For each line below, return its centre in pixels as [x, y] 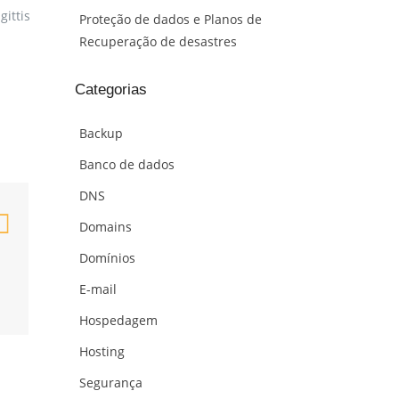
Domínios [107, 258]
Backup [101, 134]
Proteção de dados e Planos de [170, 19]
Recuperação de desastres [158, 41]
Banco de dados [126, 165]
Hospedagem [118, 321]
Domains [105, 227]
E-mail [98, 289]
